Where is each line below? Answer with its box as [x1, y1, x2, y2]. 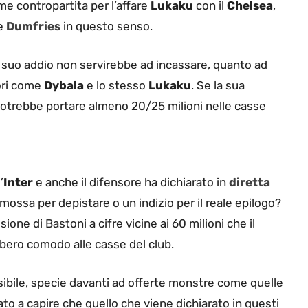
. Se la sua [191, 78, 245, 92]
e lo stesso [84, 78, 148, 92]
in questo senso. [63, 19, 153, 34]
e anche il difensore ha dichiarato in [33, 175, 229, 190]
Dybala [44, 78, 84, 92]
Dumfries [6, 19, 60, 34]
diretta [229, 175, 270, 190]
